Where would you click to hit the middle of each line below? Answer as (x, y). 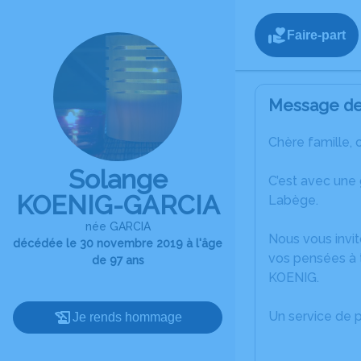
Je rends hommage (127, 317)
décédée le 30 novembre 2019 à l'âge (118, 243)
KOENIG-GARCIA (118, 205)
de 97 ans (118, 260)
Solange (118, 179)
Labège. (293, 200)
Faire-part (316, 35)
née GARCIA (118, 226)
